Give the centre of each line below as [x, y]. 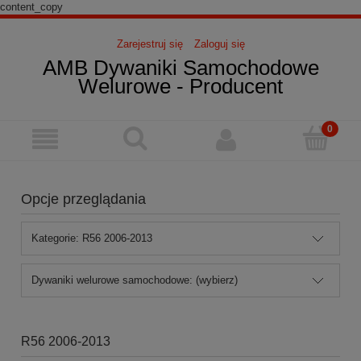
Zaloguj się [219, 44]
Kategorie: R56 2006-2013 [92, 238]
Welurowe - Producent [180, 86]
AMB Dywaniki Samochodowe [180, 67]
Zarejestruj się [149, 44]
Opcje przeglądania [83, 199]
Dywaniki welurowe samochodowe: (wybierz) [135, 280]
